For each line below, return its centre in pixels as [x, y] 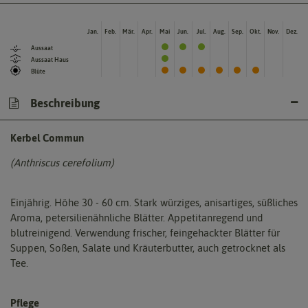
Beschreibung [64, 103]
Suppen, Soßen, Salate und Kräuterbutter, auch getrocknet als [148, 248]
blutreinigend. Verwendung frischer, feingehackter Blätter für [145, 233]
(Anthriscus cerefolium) [62, 163]
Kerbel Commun [47, 138]
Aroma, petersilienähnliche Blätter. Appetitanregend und [136, 218]
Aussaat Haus [50, 59]
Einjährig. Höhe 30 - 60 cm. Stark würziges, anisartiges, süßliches [154, 203]
